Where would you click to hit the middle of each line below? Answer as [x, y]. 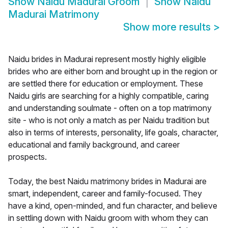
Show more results [168, 27]
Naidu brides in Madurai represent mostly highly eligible [107, 59]
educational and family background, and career [94, 145]
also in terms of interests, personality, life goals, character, [113, 133]
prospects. [27, 157]
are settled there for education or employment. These [106, 84]
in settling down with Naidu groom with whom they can [108, 218]
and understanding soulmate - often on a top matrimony [110, 108]
